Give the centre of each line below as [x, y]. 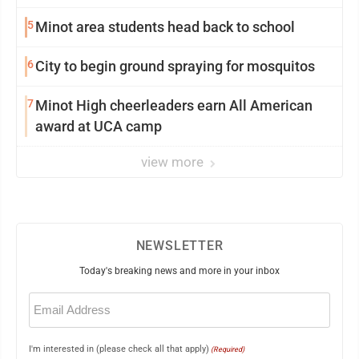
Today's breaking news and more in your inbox [179, 271]
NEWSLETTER [179, 246]
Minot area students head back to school [165, 27]
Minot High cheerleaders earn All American [174, 106]
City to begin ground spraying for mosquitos [175, 67]
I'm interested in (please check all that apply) [119, 349]
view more [174, 162]
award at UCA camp [99, 127]
